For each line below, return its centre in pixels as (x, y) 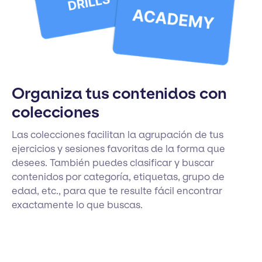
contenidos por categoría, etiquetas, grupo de (118, 177)
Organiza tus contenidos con (119, 94)
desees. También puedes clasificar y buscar (113, 163)
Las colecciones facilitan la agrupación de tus (118, 135)
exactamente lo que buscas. (77, 205)
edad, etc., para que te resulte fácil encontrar (117, 191)
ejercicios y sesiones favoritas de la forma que (118, 149)
